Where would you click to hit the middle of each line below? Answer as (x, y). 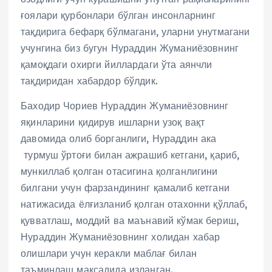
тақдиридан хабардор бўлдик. (89, 80)
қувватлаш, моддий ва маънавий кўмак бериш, (130, 220)
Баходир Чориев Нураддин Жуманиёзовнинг (125, 105)
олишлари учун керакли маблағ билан (109, 253)
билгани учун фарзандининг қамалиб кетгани (125, 187)
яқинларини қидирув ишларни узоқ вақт (113, 122)
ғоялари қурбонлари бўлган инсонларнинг (118, 15)
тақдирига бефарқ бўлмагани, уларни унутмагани (135, 31)
